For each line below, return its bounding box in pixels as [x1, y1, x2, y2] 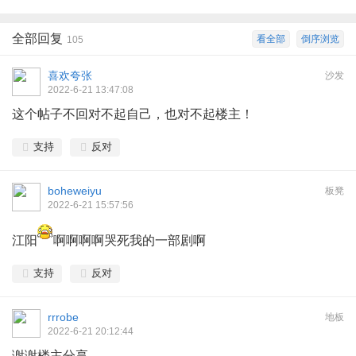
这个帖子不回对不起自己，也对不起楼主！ [12, 107, 253, 121]
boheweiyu [48, 184, 102, 197]
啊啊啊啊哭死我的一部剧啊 [53, 234, 206, 247]
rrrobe [48, 311, 79, 323]
